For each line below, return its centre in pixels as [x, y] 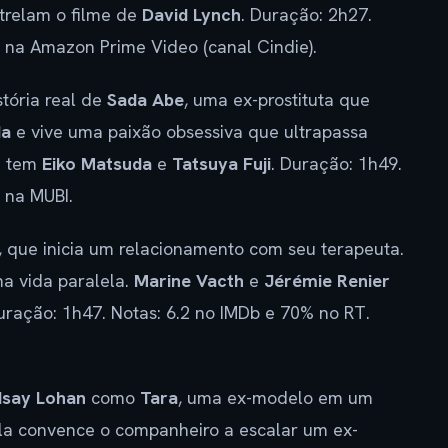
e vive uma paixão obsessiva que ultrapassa [189, 131]
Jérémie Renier [327, 280]
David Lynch [191, 14]
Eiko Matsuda [97, 163]
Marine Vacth [189, 280]
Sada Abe [145, 99]
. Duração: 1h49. [336, 163]
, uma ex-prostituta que [277, 99]
